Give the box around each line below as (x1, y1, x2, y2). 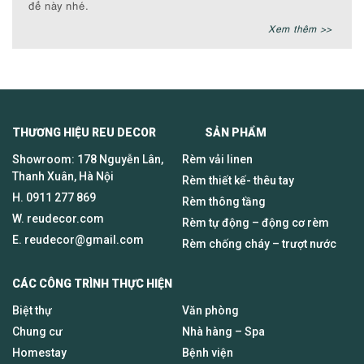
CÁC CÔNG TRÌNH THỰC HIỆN (12, 276, 172, 290)
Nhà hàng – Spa (182, 324, 265, 338)
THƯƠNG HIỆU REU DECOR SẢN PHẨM (12, 125, 266, 139)
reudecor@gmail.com (24, 232, 144, 246)
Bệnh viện (182, 345, 233, 359)
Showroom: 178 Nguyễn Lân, (12, 152, 163, 166)
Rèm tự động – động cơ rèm (182, 215, 329, 229)
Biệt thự (12, 303, 52, 317)
